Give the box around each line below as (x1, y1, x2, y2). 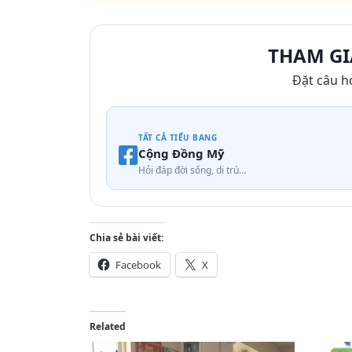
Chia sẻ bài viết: (90, 231, 163, 245)
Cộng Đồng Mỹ (138, 145, 225, 162)
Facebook (115, 258, 161, 273)
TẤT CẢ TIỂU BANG (138, 132, 217, 144)
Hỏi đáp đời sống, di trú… (138, 163, 246, 178)
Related (90, 320, 126, 334)
